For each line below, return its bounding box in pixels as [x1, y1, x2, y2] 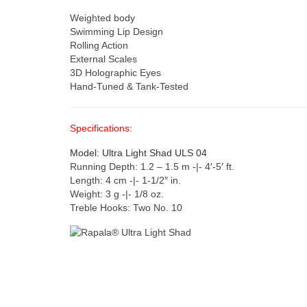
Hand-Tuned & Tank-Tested [70, 80, 188, 92]
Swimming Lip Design [70, 25, 163, 37]
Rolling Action [70, 39, 128, 51]
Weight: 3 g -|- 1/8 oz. [70, 188, 164, 199]
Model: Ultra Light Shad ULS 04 [70, 147, 207, 158]
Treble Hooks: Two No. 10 [70, 201, 182, 213]
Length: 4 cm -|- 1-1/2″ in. [70, 174, 181, 186]
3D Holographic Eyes [70, 66, 161, 78]
